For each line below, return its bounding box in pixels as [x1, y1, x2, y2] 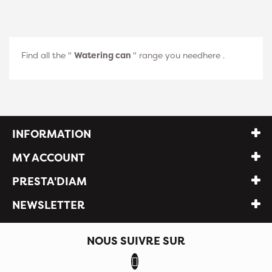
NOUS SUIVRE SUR [87, 233, 185, 248]
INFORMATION [12, 126, 91, 141]
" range [133, 49, 165, 61]
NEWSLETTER [12, 197, 85, 212]
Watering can [74, 49, 133, 61]
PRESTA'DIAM [12, 174, 87, 189]
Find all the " [21, 49, 74, 61]
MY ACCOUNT [12, 150, 85, 165]
